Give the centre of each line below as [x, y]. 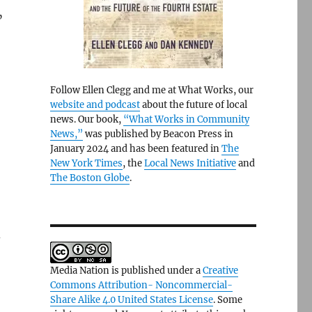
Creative [220, 271]
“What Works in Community [186, 119]
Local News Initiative [190, 163]
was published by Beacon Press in [158, 134]
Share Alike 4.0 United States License [131, 300]
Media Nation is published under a [126, 271]
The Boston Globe [89, 178]
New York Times [86, 163]
